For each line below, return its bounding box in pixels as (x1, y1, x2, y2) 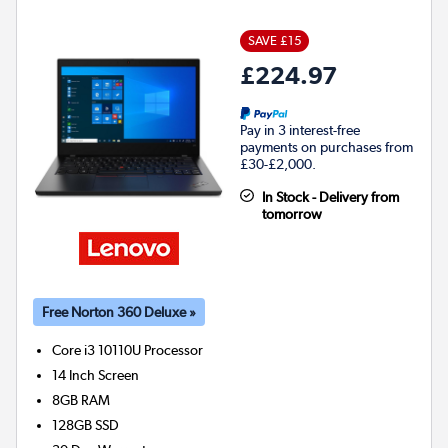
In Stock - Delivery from (261, 188, 399, 205)
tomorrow (261, 205, 322, 222)
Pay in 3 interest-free (240, 121, 360, 138)
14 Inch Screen (52, 366, 140, 383)
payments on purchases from (240, 138, 413, 155)
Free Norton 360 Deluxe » (42, 302, 196, 321)
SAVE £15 (247, 32, 302, 48)
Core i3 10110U (52, 341, 142, 358)
